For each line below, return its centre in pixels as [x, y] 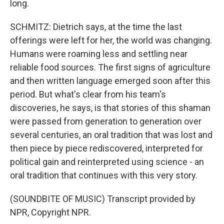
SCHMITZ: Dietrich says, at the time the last [96, 27]
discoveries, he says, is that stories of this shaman [110, 108]
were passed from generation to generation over [106, 121]
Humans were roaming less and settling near [99, 54]
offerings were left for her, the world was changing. [111, 40]
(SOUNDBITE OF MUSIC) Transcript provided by [103, 199]
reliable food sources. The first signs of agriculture [110, 67]
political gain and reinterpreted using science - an [107, 162]
